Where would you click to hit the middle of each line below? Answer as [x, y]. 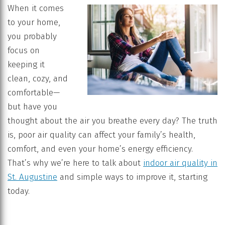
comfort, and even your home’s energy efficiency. [100, 149]
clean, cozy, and [38, 78]
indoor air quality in [180, 163]
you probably [32, 36]
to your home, [34, 22]
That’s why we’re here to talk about [75, 163]
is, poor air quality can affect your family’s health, [101, 135]
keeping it [26, 64]
